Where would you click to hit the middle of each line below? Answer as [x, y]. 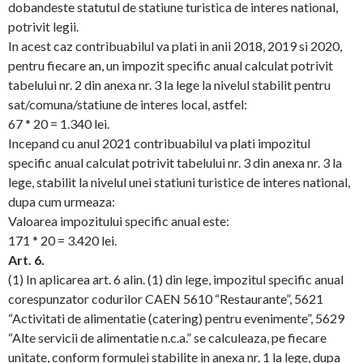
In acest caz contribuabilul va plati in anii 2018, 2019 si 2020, [175, 46]
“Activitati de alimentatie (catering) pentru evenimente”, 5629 [176, 318]
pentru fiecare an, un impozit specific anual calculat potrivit [171, 65]
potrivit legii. [43, 26]
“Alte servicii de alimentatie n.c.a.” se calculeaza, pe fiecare [167, 337]
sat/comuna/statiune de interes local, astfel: [128, 104]
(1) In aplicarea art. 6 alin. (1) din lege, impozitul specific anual [176, 279]
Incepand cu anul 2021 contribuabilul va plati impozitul [159, 143]
